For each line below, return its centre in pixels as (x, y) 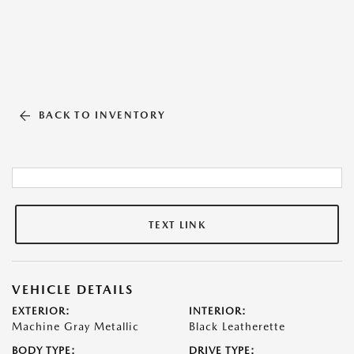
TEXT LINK (177, 224)
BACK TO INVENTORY (102, 115)
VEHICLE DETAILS (73, 290)
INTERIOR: (218, 311)
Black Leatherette (237, 326)
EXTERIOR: (41, 311)
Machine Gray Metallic (75, 326)
